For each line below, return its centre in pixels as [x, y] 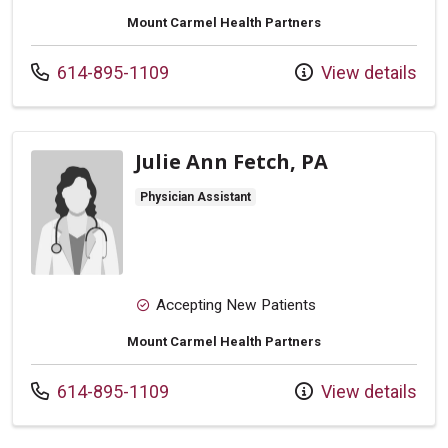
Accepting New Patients [235, 305]
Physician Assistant [195, 197]
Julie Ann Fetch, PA [231, 162]
